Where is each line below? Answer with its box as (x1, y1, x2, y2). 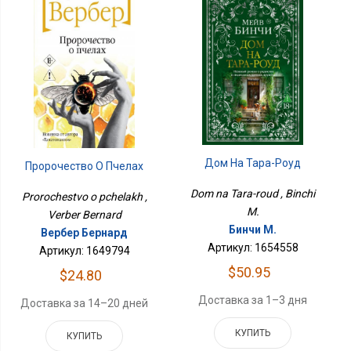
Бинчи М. (229, 223, 277, 236)
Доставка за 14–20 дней (20, 296, 149, 309)
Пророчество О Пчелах (25, 159, 144, 172)
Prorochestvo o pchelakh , (21, 190, 147, 203)
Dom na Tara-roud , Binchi (190, 186, 316, 200)
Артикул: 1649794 (38, 244, 130, 257)
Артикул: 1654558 (207, 241, 299, 254)
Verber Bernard (47, 208, 121, 221)
